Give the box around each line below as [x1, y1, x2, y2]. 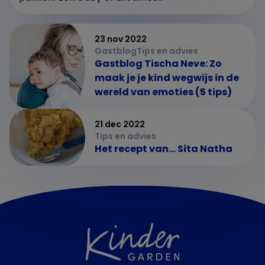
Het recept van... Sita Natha [95, 141, 232, 156]
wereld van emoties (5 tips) [95, 85, 232, 99]
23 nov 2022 [95, 33, 147, 45]
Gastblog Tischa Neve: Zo [95, 56, 222, 70]
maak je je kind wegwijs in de [95, 70, 239, 85]
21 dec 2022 [95, 118, 145, 130]
